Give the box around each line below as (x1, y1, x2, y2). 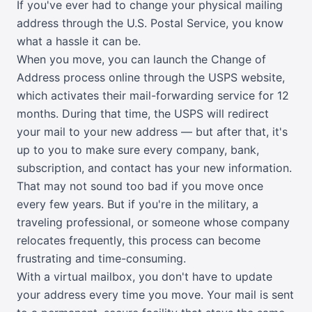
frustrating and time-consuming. (17, 251, 186, 266)
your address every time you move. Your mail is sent (17, 288, 294, 302)
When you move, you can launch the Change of (17, 52, 266, 67)
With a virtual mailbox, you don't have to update (17, 270, 272, 284)
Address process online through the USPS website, (17, 70, 285, 85)
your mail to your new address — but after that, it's (17, 125, 288, 139)
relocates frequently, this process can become (17, 233, 260, 248)
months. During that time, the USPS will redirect (17, 107, 269, 121)
